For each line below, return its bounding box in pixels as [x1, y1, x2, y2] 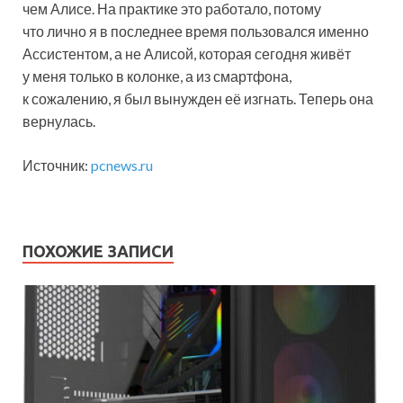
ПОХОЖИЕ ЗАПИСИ [22, 242, 174, 261]
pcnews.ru [91, 157, 153, 175]
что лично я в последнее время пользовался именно [22, 22, 369, 40]
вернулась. [22, 112, 95, 130]
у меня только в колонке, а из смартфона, [22, 67, 291, 85]
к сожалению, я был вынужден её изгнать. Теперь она [22, 90, 373, 108]
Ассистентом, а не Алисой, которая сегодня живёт [22, 45, 351, 63]
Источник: [22, 157, 91, 175]
